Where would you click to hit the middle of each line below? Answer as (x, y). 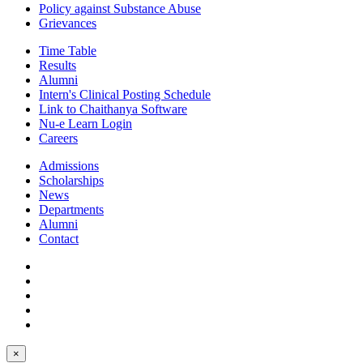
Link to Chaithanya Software (113, 109)
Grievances (68, 23)
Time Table (68, 51)
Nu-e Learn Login (85, 124)
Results (58, 65)
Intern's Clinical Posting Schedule (125, 94)
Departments (71, 209)
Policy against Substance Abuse (120, 9)
